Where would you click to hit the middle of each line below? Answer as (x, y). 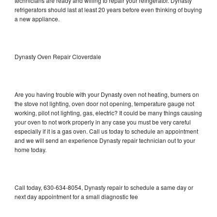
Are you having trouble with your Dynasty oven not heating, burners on (107, 94)
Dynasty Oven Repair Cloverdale (58, 57)
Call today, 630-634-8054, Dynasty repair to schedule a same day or (104, 187)
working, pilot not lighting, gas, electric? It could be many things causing (108, 113)
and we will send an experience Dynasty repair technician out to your (105, 140)
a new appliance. (38, 19)
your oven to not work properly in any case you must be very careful (103, 122)
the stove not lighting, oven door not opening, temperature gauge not (104, 104)
